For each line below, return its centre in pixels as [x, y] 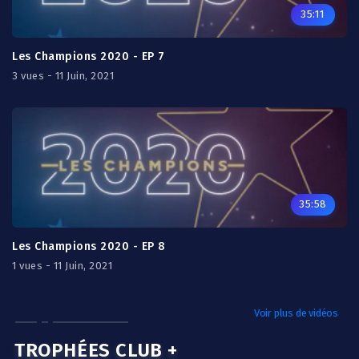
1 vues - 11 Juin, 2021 [62, 266]
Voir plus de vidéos [296, 313]
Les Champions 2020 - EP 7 [89, 56]
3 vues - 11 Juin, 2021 [63, 76]
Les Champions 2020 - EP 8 [89, 246]
